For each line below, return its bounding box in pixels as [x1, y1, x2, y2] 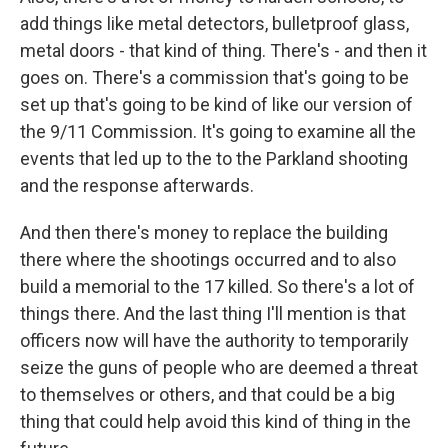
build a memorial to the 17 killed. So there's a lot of [20, 276, 415, 297]
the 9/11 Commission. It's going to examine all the [20, 121, 416, 142]
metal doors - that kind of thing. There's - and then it [20, 40, 427, 61]
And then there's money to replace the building [20, 222, 388, 243]
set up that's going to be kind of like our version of [20, 94, 413, 115]
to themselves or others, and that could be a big [20, 384, 395, 405]
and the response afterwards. [20, 175, 254, 196]
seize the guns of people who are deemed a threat [20, 357, 418, 378]
